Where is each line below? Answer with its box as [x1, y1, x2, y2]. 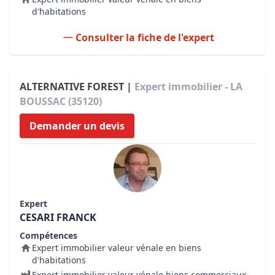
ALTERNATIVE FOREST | [20, 80, 134, 93]
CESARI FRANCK [20, 211, 96, 224]
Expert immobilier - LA [134, 80, 242, 93]
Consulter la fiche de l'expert [76, 31, 214, 44]
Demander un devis [29, 119, 125, 133]
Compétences [20, 230, 77, 241]
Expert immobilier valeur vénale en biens [32, 242, 201, 254]
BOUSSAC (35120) [20, 95, 102, 108]
